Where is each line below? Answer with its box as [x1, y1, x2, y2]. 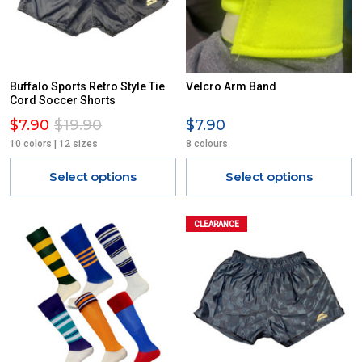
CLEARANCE [194, 220, 239, 229]
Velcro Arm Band [186, 80, 276, 93]
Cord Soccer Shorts [10, 94, 116, 107]
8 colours [186, 138, 228, 149]
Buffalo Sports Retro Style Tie [10, 80, 165, 93]
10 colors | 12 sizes [10, 138, 98, 149]
